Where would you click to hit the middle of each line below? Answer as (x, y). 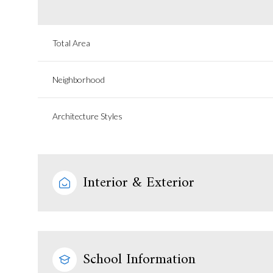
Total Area (71, 43)
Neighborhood (79, 80)
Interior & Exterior (139, 183)
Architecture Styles (87, 116)
